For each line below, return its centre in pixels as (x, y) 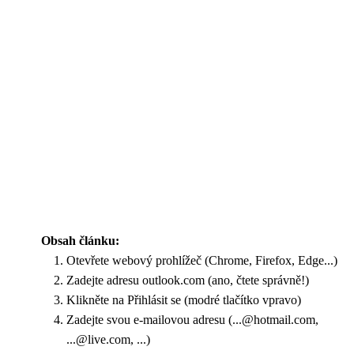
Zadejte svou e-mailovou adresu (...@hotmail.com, (192, 320)
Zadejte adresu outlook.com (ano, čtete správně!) (188, 280)
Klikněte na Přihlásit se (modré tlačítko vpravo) (184, 300)
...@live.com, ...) (108, 339)
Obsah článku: (80, 241)
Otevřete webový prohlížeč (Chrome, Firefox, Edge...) (202, 260)
